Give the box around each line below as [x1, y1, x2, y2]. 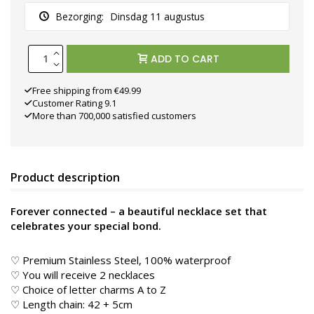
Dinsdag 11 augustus [111, 9, 205, 23]
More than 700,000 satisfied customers [32, 109, 196, 122]
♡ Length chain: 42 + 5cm [11, 296, 132, 311]
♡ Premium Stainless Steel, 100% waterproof [11, 252, 231, 267]
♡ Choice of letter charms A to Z [11, 282, 166, 296]
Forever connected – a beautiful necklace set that [11, 203, 267, 218]
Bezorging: [56, 9, 104, 23]
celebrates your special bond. [11, 218, 161, 233]
